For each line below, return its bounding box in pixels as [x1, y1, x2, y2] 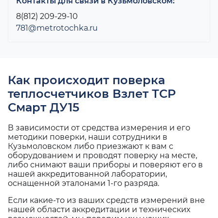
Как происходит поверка [8, 73, 165, 88]
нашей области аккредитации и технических [8, 205, 190, 215]
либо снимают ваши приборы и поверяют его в [8, 160, 203, 170]
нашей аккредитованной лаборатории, [8, 169, 167, 179]
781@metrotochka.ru [16, 23, 98, 33]
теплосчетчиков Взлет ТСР [8, 87, 176, 101]
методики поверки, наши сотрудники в [8, 132, 167, 142]
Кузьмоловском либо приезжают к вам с [8, 142, 173, 151]
